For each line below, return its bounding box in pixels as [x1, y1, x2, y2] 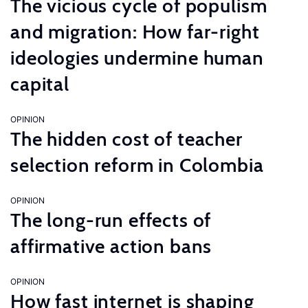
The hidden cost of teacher [10, 127, 243, 151]
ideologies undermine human [10, 46, 264, 69]
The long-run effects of [10, 208, 212, 232]
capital [10, 72, 69, 96]
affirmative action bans [10, 234, 212, 258]
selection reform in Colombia [10, 153, 264, 177]
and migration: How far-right [10, 20, 260, 43]
